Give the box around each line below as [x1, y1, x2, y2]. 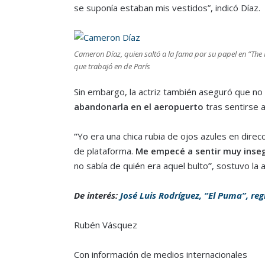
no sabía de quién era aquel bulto [73, 159, 208, 172]
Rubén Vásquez [73, 218, 137, 231]
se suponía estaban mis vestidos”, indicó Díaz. [73, 1, 260, 14]
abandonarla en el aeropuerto [73, 100, 203, 112]
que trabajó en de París [73, 60, 150, 72]
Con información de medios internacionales [73, 248, 247, 260]
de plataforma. [73, 144, 135, 157]
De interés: [73, 189, 120, 201]
